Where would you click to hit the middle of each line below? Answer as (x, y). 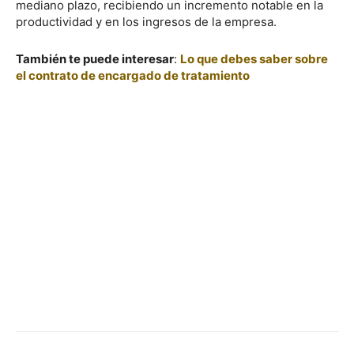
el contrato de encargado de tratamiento (133, 75)
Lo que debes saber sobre (254, 58)
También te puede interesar (95, 58)
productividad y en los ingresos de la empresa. (148, 21)
